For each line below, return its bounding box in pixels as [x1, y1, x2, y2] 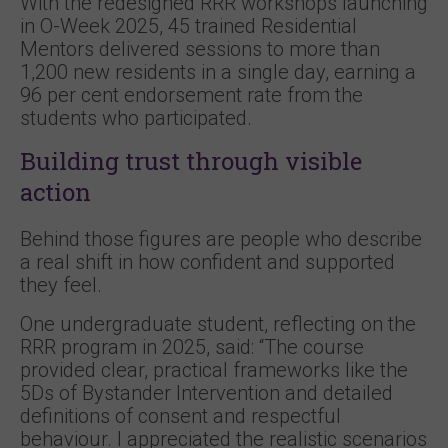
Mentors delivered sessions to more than [20, 37, 380, 61]
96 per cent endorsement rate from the [20, 83, 363, 107]
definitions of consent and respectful [20, 404, 341, 428]
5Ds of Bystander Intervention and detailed [20, 381, 393, 405]
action [20, 176, 91, 208]
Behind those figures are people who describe [20, 227, 422, 251]
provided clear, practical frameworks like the [20, 358, 408, 382]
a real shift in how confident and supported [20, 250, 395, 274]
